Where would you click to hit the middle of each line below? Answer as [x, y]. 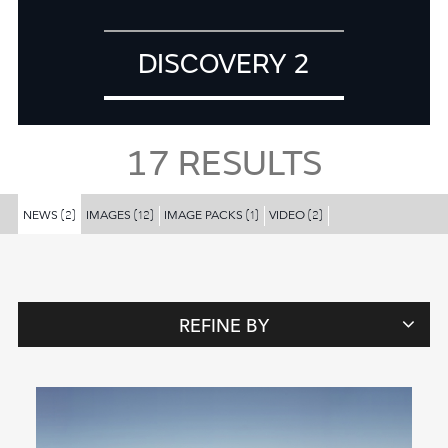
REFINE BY [224, 324]
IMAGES [110, 214]
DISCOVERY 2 [224, 64]
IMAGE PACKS [205, 214]
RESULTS [246, 164]
